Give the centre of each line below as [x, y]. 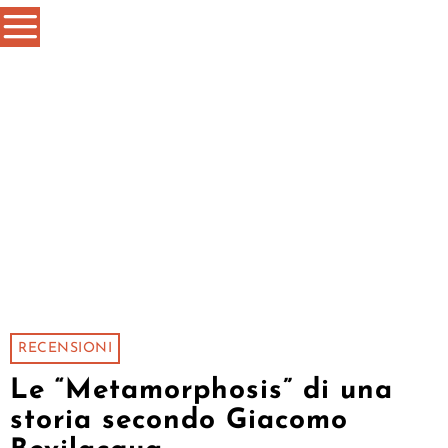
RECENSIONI [65, 348]
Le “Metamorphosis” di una [201, 390]
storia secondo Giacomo [179, 420]
